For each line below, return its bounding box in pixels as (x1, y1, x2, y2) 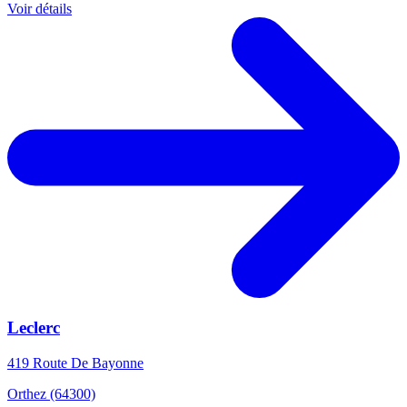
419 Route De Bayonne (7, 355, 144, 372)
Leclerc (7, 318, 60, 338)
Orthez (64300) (7, 386, 95, 402)
